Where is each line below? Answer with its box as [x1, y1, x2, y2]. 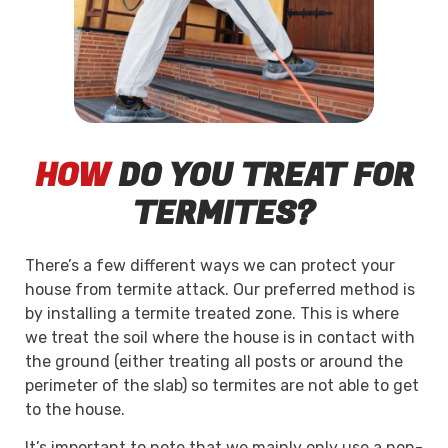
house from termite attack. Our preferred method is [25, 279, 415, 299]
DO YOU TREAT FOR [109, 152, 414, 200]
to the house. [25, 399, 125, 419]
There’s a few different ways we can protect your [25, 255, 395, 275]
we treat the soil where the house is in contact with [25, 327, 415, 347]
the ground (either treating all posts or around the [25, 351, 403, 371]
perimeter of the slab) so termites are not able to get [25, 375, 419, 395]
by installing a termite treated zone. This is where [25, 303, 399, 323]
